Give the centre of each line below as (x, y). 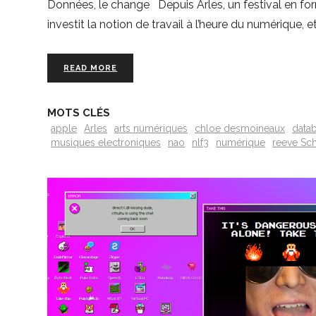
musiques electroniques (106, 142)
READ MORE (91, 68)
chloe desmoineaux (240, 128)
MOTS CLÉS (79, 113)
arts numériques (151, 128)
